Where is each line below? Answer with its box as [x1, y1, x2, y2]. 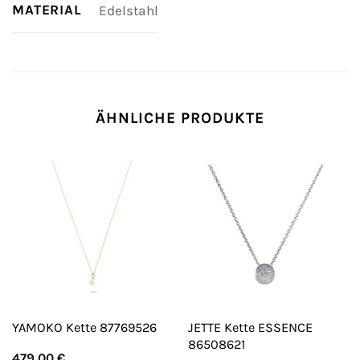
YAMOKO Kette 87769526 [11, 319, 157, 335]
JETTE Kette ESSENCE [187, 319, 313, 335]
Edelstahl [98, 2, 158, 18]
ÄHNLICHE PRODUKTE [96, 108, 264, 127]
